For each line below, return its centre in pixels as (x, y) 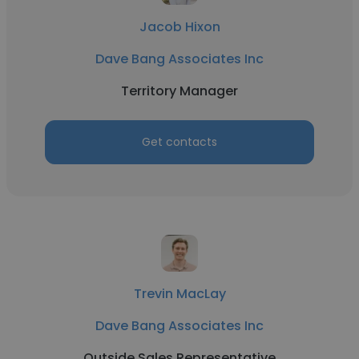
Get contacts (179, 142)
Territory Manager (179, 91)
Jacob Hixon (179, 27)
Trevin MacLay (179, 294)
